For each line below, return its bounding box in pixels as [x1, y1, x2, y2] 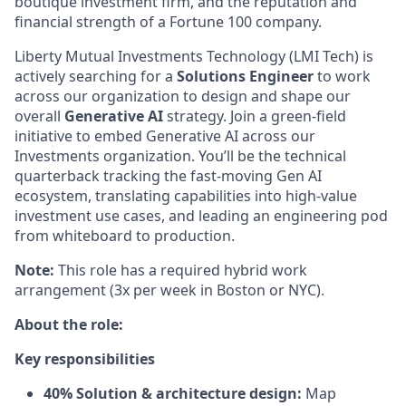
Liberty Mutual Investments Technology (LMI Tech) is [14, 46, 373, 67]
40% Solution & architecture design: [43, 383, 302, 404]
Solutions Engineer [177, 66, 314, 87]
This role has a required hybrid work [58, 260, 307, 281]
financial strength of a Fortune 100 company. [14, 12, 322, 33]
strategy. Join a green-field [163, 106, 346, 127]
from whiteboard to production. [14, 226, 235, 246]
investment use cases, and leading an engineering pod [14, 206, 388, 227]
